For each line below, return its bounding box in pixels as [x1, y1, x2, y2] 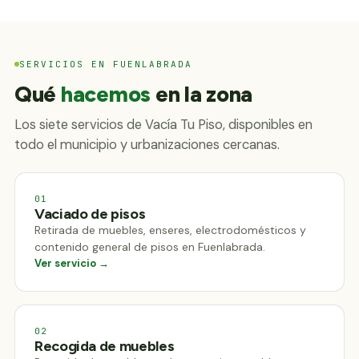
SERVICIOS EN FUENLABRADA [19, 58, 192, 70]
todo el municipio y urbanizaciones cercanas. [14, 136, 280, 153]
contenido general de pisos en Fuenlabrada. [34, 240, 265, 254]
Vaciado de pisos [34, 205, 146, 223]
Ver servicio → [34, 256, 109, 270]
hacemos [60, 81, 151, 107]
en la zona [151, 81, 253, 107]
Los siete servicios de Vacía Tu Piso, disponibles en [14, 116, 313, 133]
